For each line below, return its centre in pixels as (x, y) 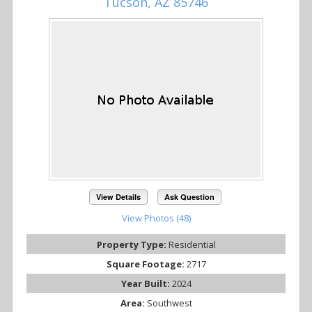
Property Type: (132, 245)
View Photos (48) (156, 218)
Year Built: (146, 284)
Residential (192, 245)
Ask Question (189, 197)
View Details (119, 197)
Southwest (169, 303)
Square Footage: (146, 264)
